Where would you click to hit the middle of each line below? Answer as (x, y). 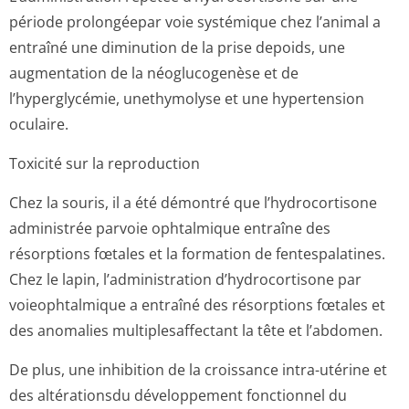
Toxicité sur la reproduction (105, 163)
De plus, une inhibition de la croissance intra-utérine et (198, 370)
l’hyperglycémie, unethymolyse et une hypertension (187, 99)
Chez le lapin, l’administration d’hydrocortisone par (185, 279)
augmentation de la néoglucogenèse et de (154, 73)
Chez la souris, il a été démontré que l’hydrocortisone (193, 203)
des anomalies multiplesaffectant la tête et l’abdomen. (196, 330)
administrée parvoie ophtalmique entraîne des (170, 228)
